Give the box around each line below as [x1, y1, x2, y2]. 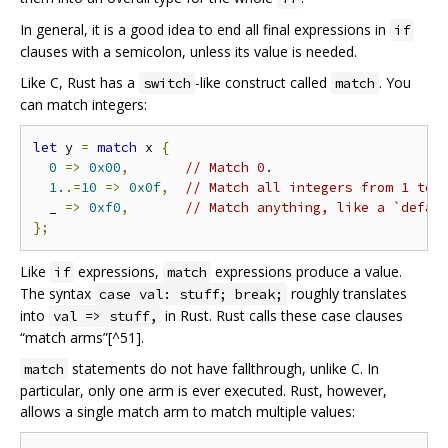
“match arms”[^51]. [20, 328, 144, 348]
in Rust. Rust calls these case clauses [161, 306, 403, 326]
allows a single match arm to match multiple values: [20, 402, 355, 422]
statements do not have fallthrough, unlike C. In [68, 359, 379, 379]
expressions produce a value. [211, 262, 402, 282]
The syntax [20, 284, 95, 304]
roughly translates [287, 284, 407, 304]
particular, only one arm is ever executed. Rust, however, [20, 381, 387, 401]
